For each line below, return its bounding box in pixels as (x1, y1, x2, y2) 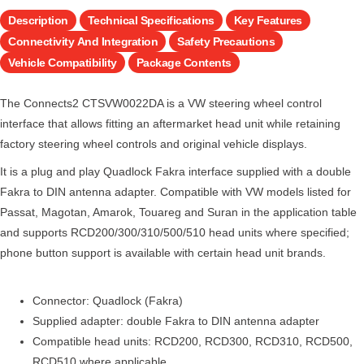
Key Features (233, 13, 302, 27)
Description (8, 13, 68, 27)
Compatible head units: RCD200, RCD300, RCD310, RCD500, (32, 334, 353, 348)
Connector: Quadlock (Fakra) (32, 293, 183, 307)
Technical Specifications (87, 13, 214, 27)
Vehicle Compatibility (8, 55, 117, 69)
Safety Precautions (177, 34, 275, 48)
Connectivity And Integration (8, 34, 158, 48)
